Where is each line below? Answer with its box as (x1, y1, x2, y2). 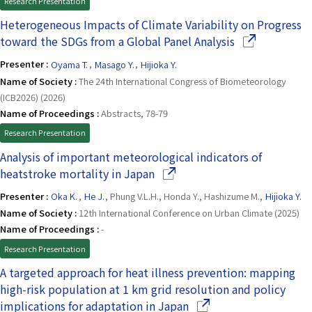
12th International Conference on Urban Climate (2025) (79, 206, 299, 220)
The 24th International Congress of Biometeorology (79, 74, 286, 88)
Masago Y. (94, 57, 134, 71)
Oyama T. (51, 57, 88, 71)
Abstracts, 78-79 (101, 106, 168, 120)
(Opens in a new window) (154, 164, 285, 181)
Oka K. (51, 189, 78, 203)
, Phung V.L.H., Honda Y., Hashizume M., (105, 189, 265, 203)
